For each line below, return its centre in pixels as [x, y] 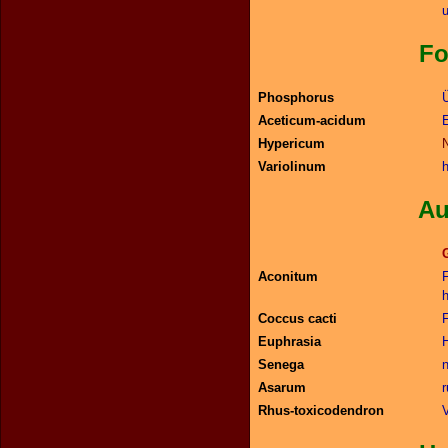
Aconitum [288, 276]
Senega [281, 364]
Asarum [282, 387]
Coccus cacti [297, 318]
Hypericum [291, 143]
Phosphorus [296, 97]
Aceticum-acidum [312, 120]
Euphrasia [289, 341]
